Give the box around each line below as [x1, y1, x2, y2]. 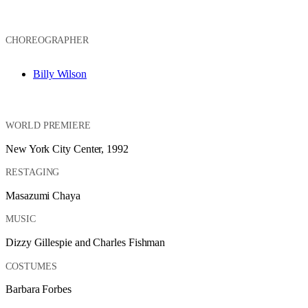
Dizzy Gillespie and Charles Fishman [5, 236, 166, 249]
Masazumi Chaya [5, 189, 80, 201]
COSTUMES [5, 261, 57, 272]
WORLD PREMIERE [5, 120, 91, 131]
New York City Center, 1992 [5, 142, 129, 155]
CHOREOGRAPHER [5, 34, 89, 45]
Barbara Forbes [5, 283, 71, 296]
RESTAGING [5, 167, 60, 178]
